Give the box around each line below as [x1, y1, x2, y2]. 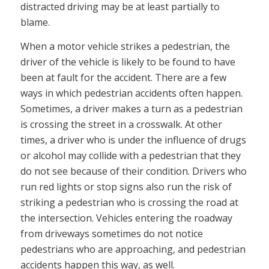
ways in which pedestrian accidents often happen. [20, 86, 243, 100]
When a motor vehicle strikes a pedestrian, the [20, 39, 230, 53]
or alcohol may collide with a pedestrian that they [20, 148, 241, 162]
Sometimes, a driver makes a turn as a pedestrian [20, 101, 243, 115]
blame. [20, 16, 50, 29]
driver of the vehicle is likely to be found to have [20, 55, 235, 68]
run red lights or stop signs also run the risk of [20, 180, 232, 193]
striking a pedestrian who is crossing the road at [20, 195, 238, 209]
